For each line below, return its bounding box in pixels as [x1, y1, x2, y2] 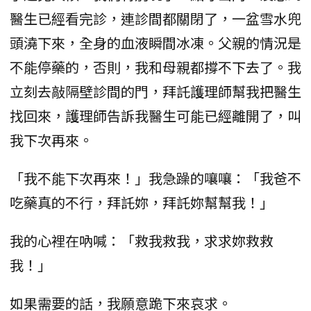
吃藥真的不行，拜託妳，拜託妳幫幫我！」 [10, 192, 274, 212]
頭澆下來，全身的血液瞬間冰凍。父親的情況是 [10, 32, 301, 53]
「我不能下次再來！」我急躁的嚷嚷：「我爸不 [10, 167, 301, 188]
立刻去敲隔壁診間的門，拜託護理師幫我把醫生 [10, 81, 301, 101]
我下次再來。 [10, 129, 93, 150]
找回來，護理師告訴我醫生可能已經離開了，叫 [10, 105, 301, 126]
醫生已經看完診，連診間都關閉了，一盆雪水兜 [10, 8, 301, 28]
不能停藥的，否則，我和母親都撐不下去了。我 [10, 56, 301, 77]
